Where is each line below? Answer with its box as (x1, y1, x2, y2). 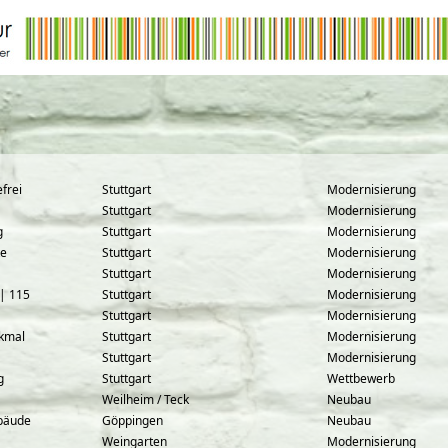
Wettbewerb (327, 370, 395, 387)
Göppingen (102, 412, 163, 429)
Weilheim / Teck (102, 391, 189, 408)
